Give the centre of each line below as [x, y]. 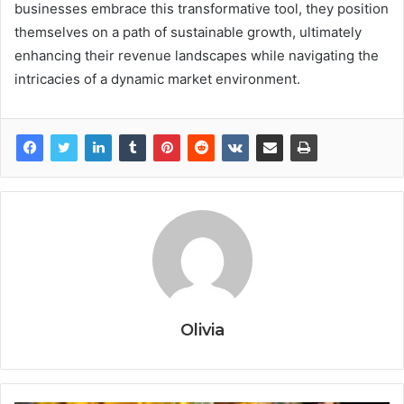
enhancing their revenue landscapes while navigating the [197, 56]
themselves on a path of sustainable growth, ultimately [188, 32]
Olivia [202, 331]
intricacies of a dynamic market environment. [157, 79]
